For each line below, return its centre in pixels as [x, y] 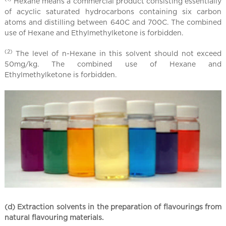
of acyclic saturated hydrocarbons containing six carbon [113, 12]
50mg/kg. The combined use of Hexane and [113, 64]
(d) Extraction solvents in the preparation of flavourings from [113, 207]
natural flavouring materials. [54, 218]
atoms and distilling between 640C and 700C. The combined [113, 22]
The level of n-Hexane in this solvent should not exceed [117, 53]
